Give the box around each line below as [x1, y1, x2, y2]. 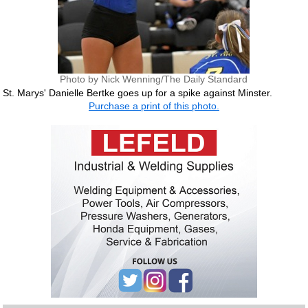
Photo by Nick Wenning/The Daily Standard [60, 74, 248, 85]
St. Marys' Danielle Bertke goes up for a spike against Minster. [3, 87, 273, 98]
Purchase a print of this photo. [88, 100, 219, 111]
